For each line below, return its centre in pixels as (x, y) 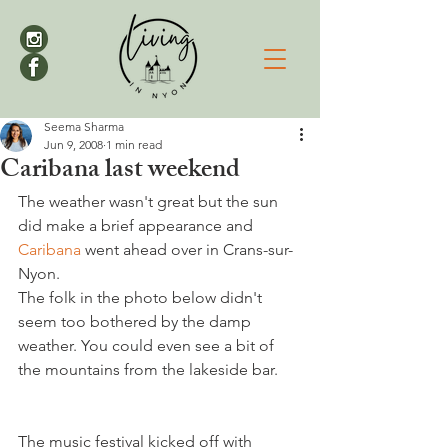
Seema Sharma (84, 126)
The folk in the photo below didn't (142, 297)
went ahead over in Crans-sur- (189, 249)
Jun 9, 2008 (73, 144)
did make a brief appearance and (137, 225)
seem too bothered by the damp (136, 321)
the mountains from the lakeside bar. (148, 369)
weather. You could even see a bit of (148, 345)
